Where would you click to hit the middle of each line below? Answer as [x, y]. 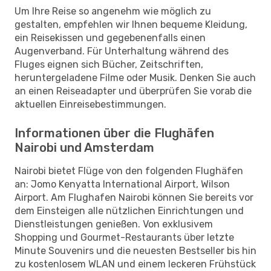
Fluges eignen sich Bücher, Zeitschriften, [109, 64]
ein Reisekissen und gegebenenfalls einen [110, 38]
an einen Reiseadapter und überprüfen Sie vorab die [133, 91]
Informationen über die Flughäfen [114, 133]
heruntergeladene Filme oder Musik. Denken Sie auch [135, 77]
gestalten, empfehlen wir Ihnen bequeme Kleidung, [131, 24]
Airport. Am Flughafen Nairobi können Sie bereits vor [134, 197]
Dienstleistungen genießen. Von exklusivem [114, 224]
